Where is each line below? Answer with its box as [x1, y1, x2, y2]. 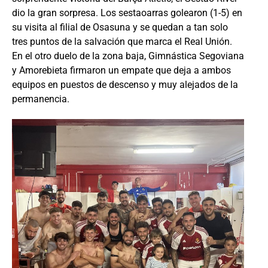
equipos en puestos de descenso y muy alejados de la [12, 79, 238, 90]
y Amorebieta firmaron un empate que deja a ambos [12, 65, 231, 76]
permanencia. [12, 93, 69, 105]
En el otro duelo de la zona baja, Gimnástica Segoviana [12, 50, 244, 62]
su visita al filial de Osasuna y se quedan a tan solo [12, 22, 228, 33]
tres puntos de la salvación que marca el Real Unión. [12, 36, 232, 47]
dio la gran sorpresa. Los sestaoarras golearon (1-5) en [12, 7, 242, 19]
